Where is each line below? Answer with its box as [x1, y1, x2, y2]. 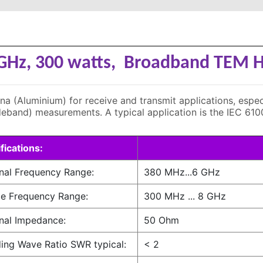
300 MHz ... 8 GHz [144, 190, 226, 202]
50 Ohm [144, 214, 179, 226]
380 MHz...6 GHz [144, 166, 220, 178]
